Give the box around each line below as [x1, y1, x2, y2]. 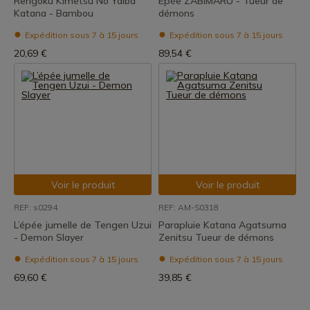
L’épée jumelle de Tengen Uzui [14, 219, 152, 231]
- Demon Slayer [14, 231, 84, 244]
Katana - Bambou [14, 7, 93, 19]
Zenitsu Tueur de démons [158, 231, 274, 244]
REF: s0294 [14, 202, 57, 212]
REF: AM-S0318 [158, 202, 219, 212]
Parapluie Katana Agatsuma [158, 219, 286, 231]
